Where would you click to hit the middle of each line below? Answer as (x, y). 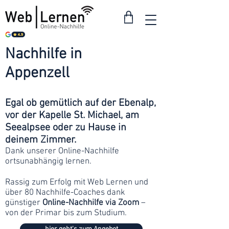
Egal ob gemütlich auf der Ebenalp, (81, 103)
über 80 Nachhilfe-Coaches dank (65, 193)
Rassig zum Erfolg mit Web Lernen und (77, 182)
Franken (136, 69)
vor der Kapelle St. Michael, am (72, 116)
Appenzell (37, 73)
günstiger (24, 203)
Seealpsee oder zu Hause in (66, 128)
